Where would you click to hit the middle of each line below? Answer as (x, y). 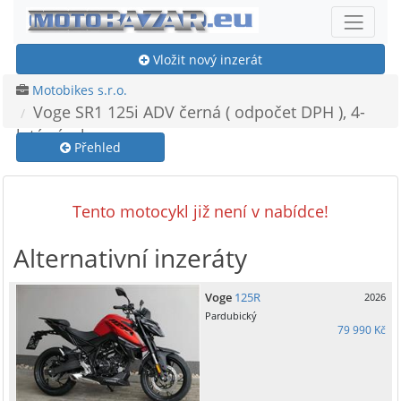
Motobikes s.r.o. (80, 90)
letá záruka (57, 135)
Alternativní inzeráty (130, 258)
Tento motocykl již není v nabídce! (200, 212)
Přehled (95, 147)
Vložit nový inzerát (206, 59)
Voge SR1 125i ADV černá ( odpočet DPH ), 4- (199, 111)
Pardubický (231, 316)
